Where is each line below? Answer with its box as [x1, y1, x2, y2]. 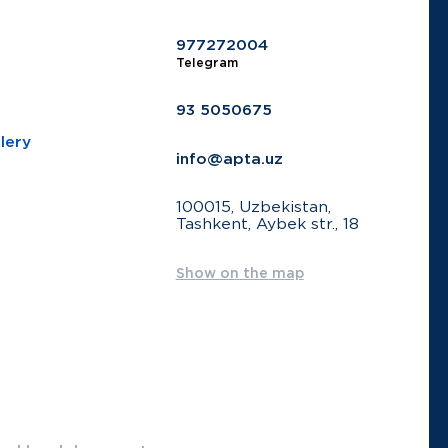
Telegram [175, 57, 238, 69]
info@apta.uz [175, 152, 283, 166]
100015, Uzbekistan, [175, 201, 331, 215]
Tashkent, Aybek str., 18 [175, 218, 359, 232]
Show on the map [175, 267, 304, 280]
